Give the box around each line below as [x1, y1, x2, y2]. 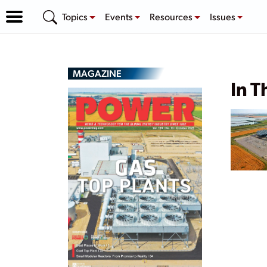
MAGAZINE [73, 67, 122, 79]
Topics [62, 10, 89, 23]
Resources [150, 10, 195, 23]
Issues [209, 10, 237, 23]
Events [104, 10, 135, 23]
